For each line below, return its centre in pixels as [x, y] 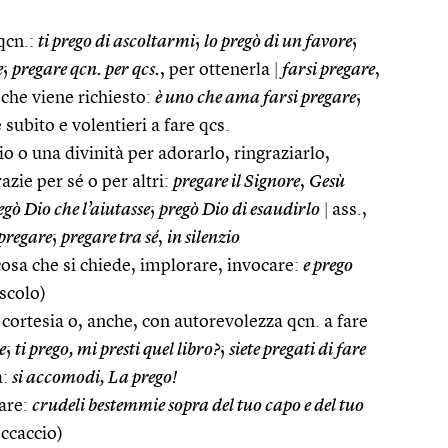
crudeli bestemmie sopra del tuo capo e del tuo [198, 405]
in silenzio [203, 237]
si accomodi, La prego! [94, 377]
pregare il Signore [236, 181]
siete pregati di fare [297, 349]
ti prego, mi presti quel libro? [117, 349]
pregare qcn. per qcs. [86, 69]
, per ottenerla [217, 69]
